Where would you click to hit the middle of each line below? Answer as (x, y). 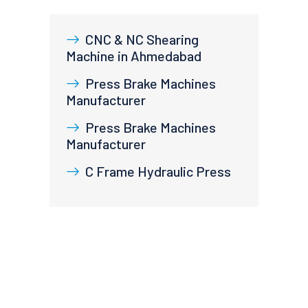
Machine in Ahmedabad (134, 56)
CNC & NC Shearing (142, 39)
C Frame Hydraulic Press (158, 171)
